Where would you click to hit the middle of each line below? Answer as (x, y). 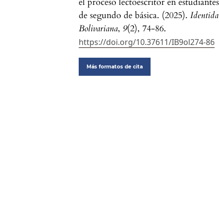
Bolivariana (99, 29)
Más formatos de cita (115, 67)
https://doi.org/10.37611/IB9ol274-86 (147, 42)
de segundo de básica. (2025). (135, 16)
